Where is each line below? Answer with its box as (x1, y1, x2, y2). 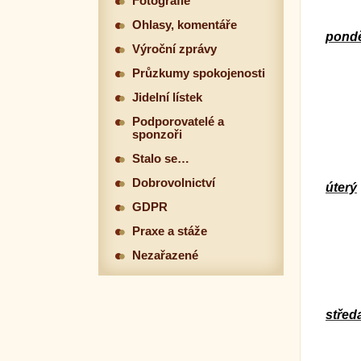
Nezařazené (132, 249, 198, 262)
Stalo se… (132, 152, 189, 165)
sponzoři (132, 128, 182, 141)
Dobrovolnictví (132, 176, 215, 189)
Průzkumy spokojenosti (132, 67, 265, 80)
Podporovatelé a (132, 115, 224, 128)
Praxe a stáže (132, 225, 207, 238)
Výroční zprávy (132, 43, 217, 56)
